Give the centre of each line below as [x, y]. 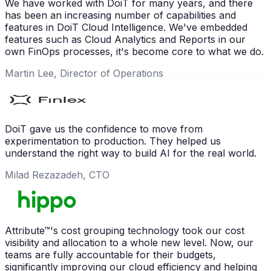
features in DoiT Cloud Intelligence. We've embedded [126, 27]
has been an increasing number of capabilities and [120, 15]
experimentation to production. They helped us [113, 141]
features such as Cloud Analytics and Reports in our [125, 39]
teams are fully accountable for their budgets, [110, 254]
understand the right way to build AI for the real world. [131, 153]
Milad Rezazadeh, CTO [57, 175]
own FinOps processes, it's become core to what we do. [134, 51]
